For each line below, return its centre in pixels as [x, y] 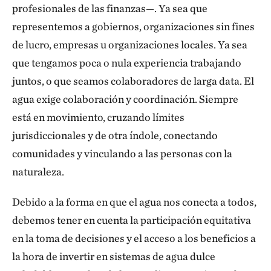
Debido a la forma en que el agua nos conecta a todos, [134, 202]
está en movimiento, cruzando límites [98, 117]
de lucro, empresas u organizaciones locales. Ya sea [130, 44]
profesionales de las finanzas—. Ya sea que [110, 8]
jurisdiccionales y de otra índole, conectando [115, 135]
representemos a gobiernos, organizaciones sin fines [133, 26]
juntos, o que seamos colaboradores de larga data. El [133, 81]
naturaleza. [38, 171]
